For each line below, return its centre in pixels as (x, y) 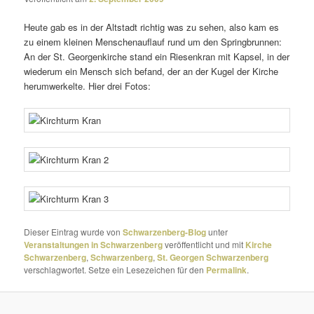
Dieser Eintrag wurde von (74, 232)
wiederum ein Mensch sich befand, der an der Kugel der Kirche (151, 71)
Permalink (227, 270)
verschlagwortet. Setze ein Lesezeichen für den (115, 270)
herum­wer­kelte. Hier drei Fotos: (88, 86)
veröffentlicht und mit (204, 245)
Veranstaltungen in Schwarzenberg (94, 245)
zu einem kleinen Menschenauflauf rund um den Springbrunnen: (153, 41)
